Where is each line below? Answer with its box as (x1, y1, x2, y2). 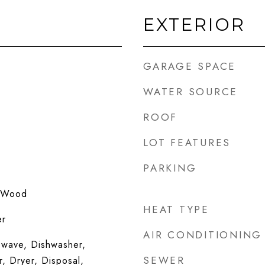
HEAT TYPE (143, 202, 209, 216)
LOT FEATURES (143, 135, 231, 150)
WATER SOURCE (143, 85, 238, 99)
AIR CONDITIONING (143, 228, 262, 242)
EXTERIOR (143, 14, 245, 35)
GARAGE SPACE (143, 59, 236, 73)
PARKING (143, 161, 197, 175)
